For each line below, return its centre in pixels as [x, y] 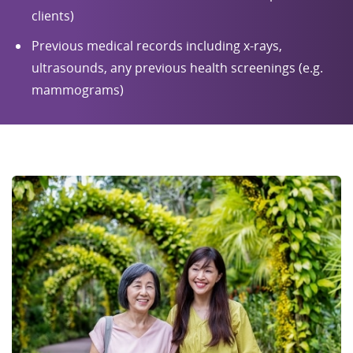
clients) [53, 15]
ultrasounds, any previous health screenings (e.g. [177, 67]
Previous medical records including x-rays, [157, 45]
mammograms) [78, 89]
